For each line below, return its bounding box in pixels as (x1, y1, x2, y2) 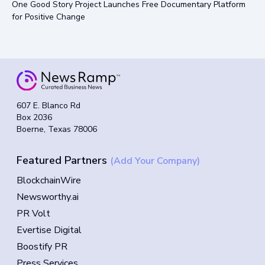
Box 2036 (17, 112, 52, 124)
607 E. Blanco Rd (17, 100, 80, 112)
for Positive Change (12, 11, 85, 22)
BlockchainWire (17, 174, 81, 188)
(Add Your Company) (110, 154, 200, 168)
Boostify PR (17, 240, 67, 254)
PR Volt (17, 207, 50, 221)
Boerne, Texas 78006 (17, 124, 97, 135)
